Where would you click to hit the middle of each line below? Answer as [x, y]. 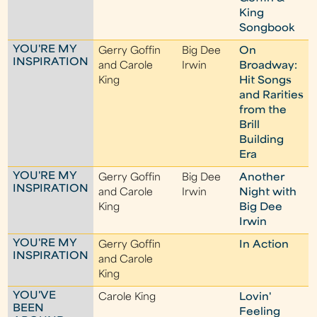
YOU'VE [35, 296]
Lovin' [255, 298]
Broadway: [269, 66]
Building [262, 140]
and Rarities [272, 96]
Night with [268, 193]
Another [262, 178]
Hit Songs [266, 81]
